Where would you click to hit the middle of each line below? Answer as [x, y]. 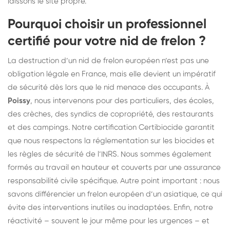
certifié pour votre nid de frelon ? [107, 41]
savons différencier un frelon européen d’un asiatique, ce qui [115, 194]
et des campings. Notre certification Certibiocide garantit [111, 127]
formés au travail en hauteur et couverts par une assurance [114, 167]
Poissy [19, 101]
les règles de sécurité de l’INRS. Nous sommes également [110, 154]
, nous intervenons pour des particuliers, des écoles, [122, 101]
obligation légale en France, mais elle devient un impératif [112, 74]
